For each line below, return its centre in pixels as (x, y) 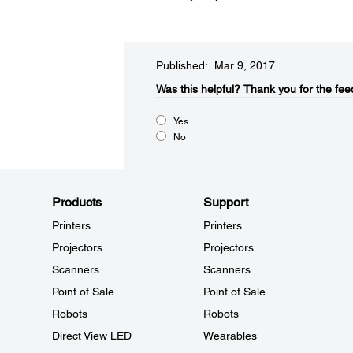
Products (77, 202)
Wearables (230, 336)
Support (225, 202)
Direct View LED (92, 336)
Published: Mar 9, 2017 (215, 65)
